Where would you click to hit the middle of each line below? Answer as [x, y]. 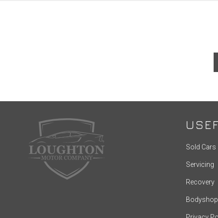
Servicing [200, 165]
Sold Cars [201, 147]
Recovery [200, 182]
